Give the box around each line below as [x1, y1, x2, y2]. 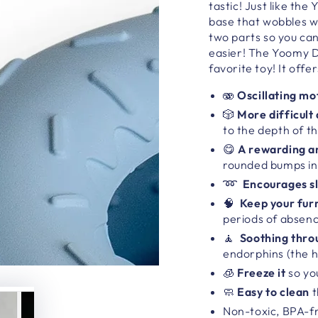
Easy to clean [237, 284, 310, 299]
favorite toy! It [209, 60, 287, 75]
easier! [209, 45, 248, 60]
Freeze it [237, 265, 286, 280]
